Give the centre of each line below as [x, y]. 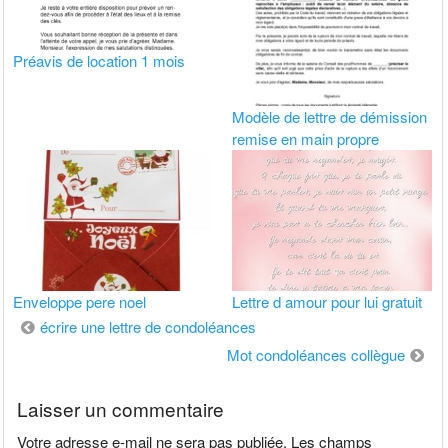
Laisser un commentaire [121, 408]
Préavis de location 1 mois [99, 61]
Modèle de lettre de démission [330, 116]
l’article [43, 382]
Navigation [59, 326]
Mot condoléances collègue [315, 355]
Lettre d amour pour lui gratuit [327, 302]
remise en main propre [306, 138]
